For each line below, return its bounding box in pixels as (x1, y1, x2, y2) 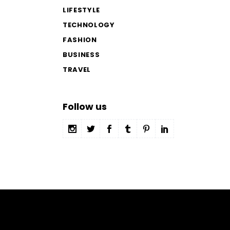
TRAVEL (63, 65, 91, 74)
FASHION (63, 35, 97, 45)
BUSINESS (63, 50, 100, 60)
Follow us (63, 100, 107, 113)
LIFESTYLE (63, 5, 100, 15)
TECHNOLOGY (63, 20, 115, 30)
